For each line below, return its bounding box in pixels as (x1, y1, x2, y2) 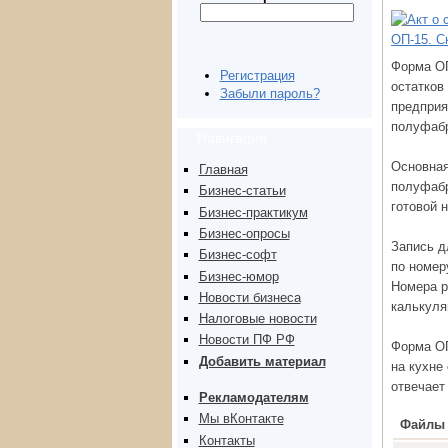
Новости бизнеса (198, 289, 301, 305)
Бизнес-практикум (198, 204, 308, 220)
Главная (198, 162, 248, 178)
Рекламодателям (198, 390, 309, 406)
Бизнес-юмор (198, 268, 279, 284)
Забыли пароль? (219, 86, 320, 102)
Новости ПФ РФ (198, 332, 295, 348)
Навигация (197, 129, 267, 146)
